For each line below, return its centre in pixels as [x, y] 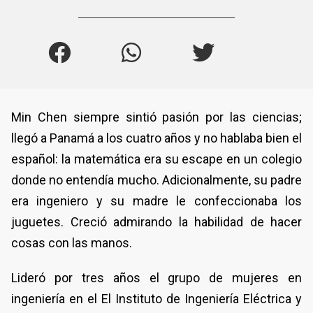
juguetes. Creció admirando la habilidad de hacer [156, 222]
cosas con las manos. [72, 243]
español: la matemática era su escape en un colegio [156, 159]
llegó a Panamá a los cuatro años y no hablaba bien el [156, 138]
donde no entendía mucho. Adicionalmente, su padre [156, 180]
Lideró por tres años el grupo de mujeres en [156, 278]
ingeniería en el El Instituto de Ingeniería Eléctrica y [156, 299]
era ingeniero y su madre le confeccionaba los [156, 201]
